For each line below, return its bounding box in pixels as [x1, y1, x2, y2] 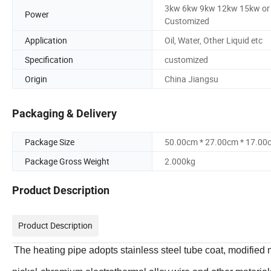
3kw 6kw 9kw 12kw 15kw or [165, 2, 270, 14]
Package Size [25, 136, 74, 148]
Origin [25, 73, 47, 85]
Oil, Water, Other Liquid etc [165, 34, 263, 46]
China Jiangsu [165, 73, 218, 85]
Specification [25, 53, 73, 65]
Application [25, 34, 67, 46]
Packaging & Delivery [12, 107, 117, 120]
